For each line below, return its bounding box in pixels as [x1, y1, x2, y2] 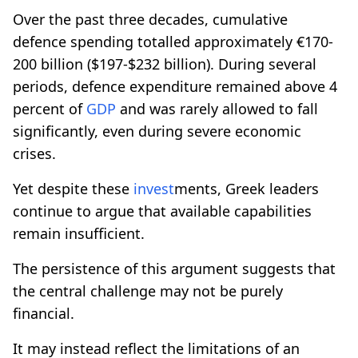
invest [133, 178, 174, 198]
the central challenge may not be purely [13, 280, 283, 300]
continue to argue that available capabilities [13, 201, 312, 221]
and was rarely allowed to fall [116, 98, 318, 118]
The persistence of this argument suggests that [13, 258, 336, 278]
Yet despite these [13, 178, 133, 198]
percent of [13, 98, 86, 118]
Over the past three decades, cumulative [13, 9, 288, 29]
